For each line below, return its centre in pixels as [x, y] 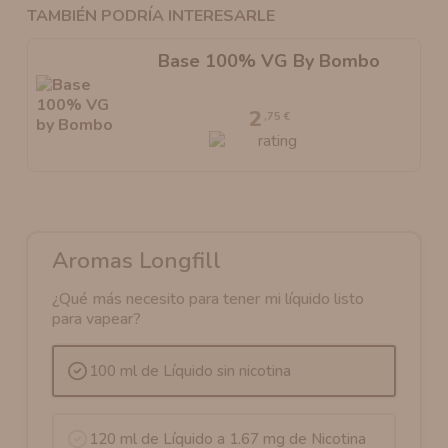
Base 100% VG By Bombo [269, 60]
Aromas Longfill [137, 261]
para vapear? [97, 319]
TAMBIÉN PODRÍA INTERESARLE [151, 15]
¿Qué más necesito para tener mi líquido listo [208, 299]
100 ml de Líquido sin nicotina [189, 371]
